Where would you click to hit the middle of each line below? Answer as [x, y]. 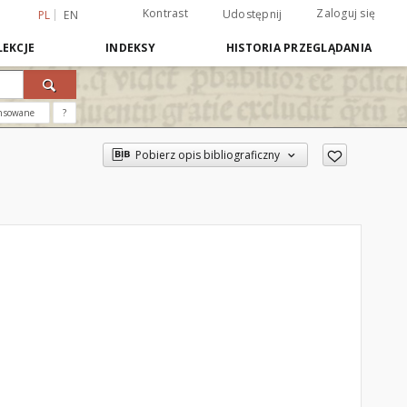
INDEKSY [130, 48]
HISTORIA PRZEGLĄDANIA [298, 48]
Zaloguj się [346, 13]
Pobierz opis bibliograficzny [207, 155]
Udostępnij [252, 14]
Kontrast [165, 13]
